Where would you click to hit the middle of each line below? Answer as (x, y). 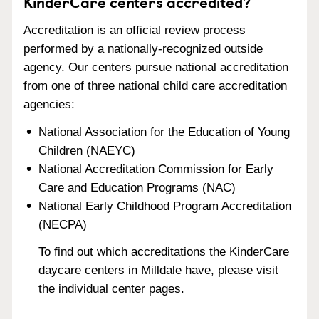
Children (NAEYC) (87, 150)
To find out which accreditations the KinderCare (164, 252)
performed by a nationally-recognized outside (143, 48)
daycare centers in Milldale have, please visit (159, 271)
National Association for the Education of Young (164, 132)
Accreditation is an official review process (135, 30)
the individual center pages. (112, 289)
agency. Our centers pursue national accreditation (156, 67)
